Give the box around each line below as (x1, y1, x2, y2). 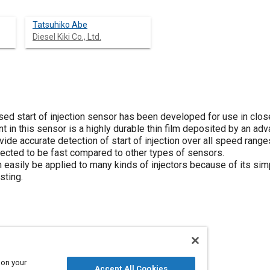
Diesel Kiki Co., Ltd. (33, 32, 101, 42)
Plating (50, 254, 74, 263)
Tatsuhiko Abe (33, 20, 87, 30)
